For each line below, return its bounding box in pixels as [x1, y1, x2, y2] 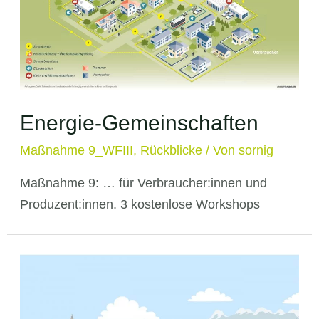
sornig [238, 142, 273, 157]
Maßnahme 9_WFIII [19, 142, 133, 157]
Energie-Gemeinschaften [19, 110, 258, 135]
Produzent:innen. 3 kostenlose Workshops [19, 197, 260, 211]
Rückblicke [140, 142, 202, 157]
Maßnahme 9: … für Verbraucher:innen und [19, 175, 267, 190]
